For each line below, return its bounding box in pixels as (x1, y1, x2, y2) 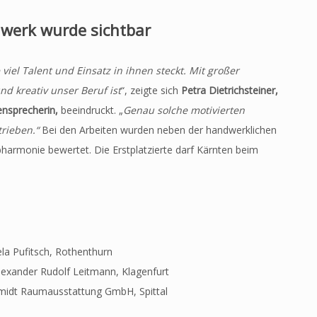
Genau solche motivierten (123, 103, 245, 117)
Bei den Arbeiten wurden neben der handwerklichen (39, 123, 277, 137)
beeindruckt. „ (58, 103, 123, 117)
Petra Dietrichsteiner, (181, 83, 278, 98)
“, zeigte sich (121, 83, 181, 98)
